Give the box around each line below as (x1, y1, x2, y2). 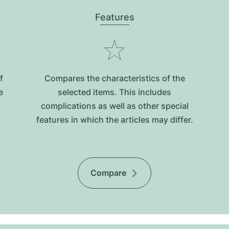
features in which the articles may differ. (36, 114, 193, 125)
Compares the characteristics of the (44, 73, 185, 83)
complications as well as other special (40, 101, 189, 111)
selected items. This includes (58, 87, 171, 97)
